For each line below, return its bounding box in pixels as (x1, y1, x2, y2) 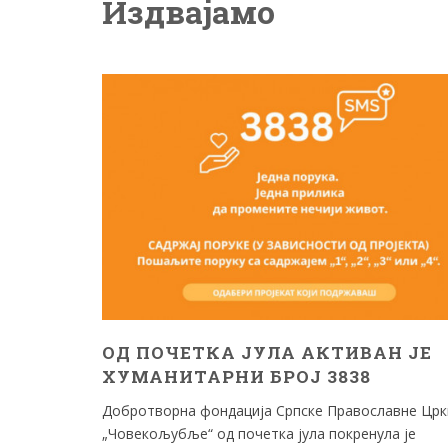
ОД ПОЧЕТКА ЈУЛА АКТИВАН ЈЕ (102, 340, 432, 364)
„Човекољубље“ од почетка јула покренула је (102, 423, 416, 443)
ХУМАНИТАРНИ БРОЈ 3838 (102, 364, 371, 388)
